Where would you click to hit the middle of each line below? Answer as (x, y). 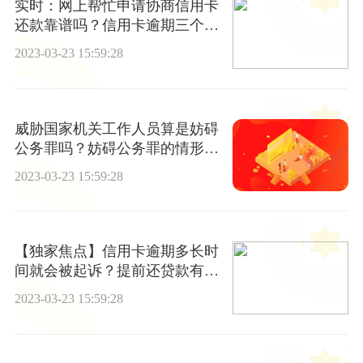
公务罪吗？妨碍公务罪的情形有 (116, 148)
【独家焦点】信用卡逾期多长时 (116, 252)
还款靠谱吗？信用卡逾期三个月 (116, 26)
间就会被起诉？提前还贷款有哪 (116, 271)
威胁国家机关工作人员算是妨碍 (116, 128)
